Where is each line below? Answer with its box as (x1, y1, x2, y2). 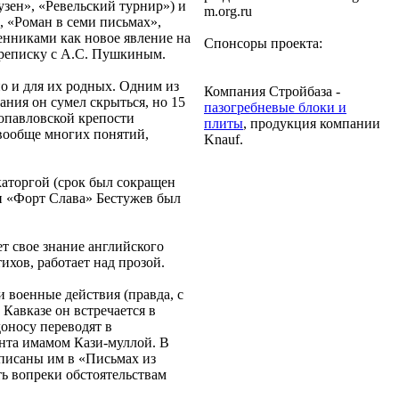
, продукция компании (243, 116, 380, 131)
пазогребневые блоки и (204, 100, 346, 115)
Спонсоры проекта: (204, 36, 322, 51)
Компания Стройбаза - (204, 84, 340, 99)
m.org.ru (204, 4, 252, 19)
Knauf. (204, 132, 243, 147)
